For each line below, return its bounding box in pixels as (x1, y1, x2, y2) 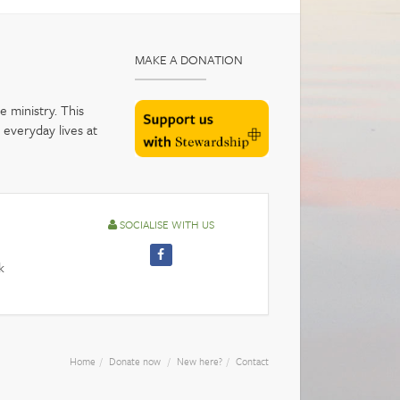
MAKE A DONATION (135, 50, 243, 70)
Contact (236, 354, 269, 370)
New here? (177, 354, 222, 370)
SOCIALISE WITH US (116, 216, 214, 233)
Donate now (109, 354, 161, 370)
